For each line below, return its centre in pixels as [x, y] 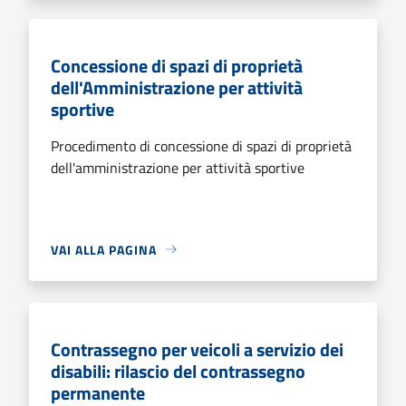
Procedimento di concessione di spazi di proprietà [201, 145]
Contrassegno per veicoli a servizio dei [197, 349]
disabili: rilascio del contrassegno [178, 371]
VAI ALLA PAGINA [104, 249]
